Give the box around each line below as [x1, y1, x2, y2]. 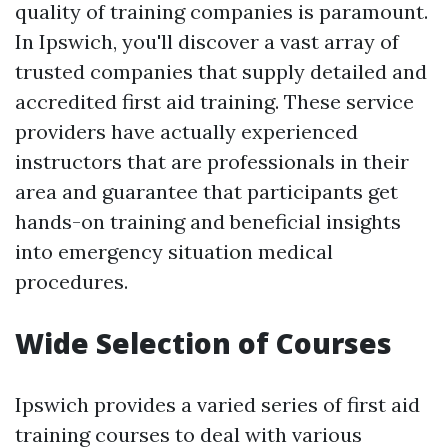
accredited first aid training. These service [15, 89, 414, 114]
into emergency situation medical [15, 239, 333, 264]
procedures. [15, 269, 128, 294]
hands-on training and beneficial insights [15, 209, 401, 234]
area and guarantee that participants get [15, 179, 398, 204]
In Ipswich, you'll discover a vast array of [15, 29, 399, 54]
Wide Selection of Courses [15, 324, 392, 362]
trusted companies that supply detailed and [15, 59, 427, 84]
